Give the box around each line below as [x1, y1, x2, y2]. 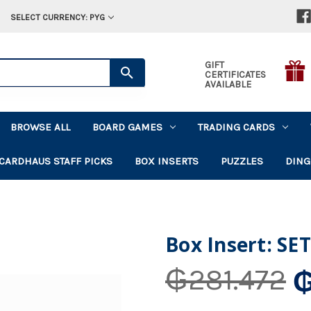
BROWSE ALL [10, 120, 71, 133]
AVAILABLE [204, 78, 251, 90]
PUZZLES [221, 154, 264, 167]
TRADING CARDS [198, 120, 276, 133]
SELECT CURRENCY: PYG [10, 12, 105, 22]
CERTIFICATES [204, 68, 266, 81]
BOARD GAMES [92, 120, 163, 133]
